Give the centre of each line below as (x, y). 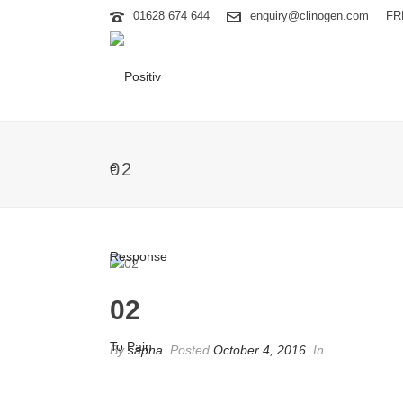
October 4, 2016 (260, 349)
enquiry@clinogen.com (309, 16)
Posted (190, 349)
